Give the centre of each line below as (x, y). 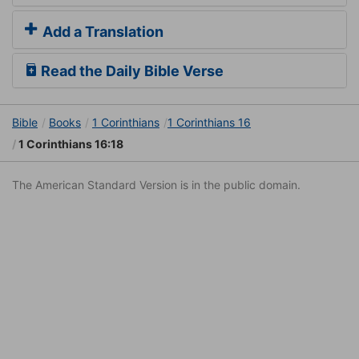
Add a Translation (101, 32)
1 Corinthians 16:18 (70, 144)
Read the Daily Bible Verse (131, 71)
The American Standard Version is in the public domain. (156, 185)
